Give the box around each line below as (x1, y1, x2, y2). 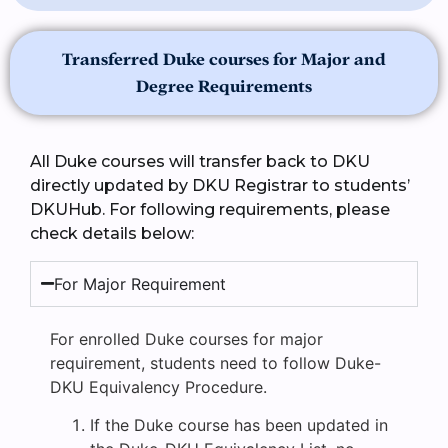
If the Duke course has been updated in (90, 415, 388, 436)
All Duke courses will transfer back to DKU (30, 152, 370, 172)
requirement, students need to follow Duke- (50, 352, 381, 373)
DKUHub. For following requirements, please (30, 200, 390, 220)
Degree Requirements (136, 78, 312, 96)
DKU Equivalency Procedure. (50, 376, 267, 397)
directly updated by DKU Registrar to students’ (30, 176, 410, 196)
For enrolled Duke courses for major (50, 328, 323, 349)
